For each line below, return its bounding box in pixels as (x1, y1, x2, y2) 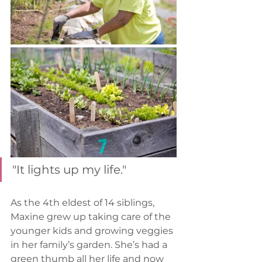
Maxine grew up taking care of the (11, 211, 173, 223)
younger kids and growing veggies (11, 225, 175, 237)
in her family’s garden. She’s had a (11, 239, 170, 251)
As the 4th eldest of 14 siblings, (11, 197, 157, 209)
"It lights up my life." (12, 163, 126, 177)
